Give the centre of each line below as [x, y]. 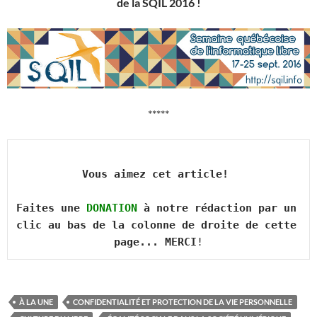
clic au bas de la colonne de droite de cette [156, 225]
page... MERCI [155, 242]
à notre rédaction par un [217, 208]
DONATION [112, 208]
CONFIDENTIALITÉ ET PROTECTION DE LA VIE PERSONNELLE [183, 302]
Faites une [51, 208]
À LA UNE [36, 302]
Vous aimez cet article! [158, 174]
